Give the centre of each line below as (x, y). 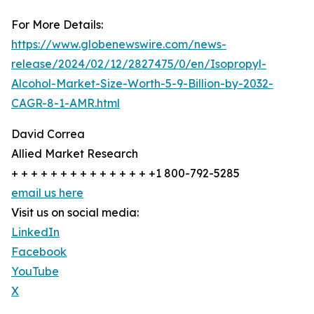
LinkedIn (35, 232)
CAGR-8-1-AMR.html (66, 103)
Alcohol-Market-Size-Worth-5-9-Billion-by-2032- (142, 84)
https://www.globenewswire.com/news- (119, 45)
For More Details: (57, 25)
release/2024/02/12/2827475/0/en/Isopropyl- (139, 64)
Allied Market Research (75, 154)
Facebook (39, 252)
